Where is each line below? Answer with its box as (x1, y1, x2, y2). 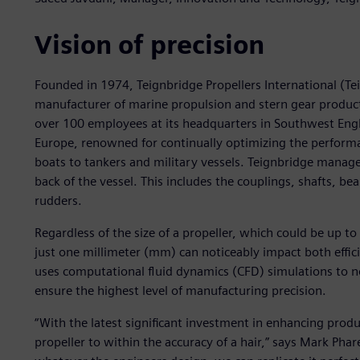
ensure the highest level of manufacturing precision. (34, 283, 326, 299)
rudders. (34, 193, 82, 209)
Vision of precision (34, 29, 264, 61)
